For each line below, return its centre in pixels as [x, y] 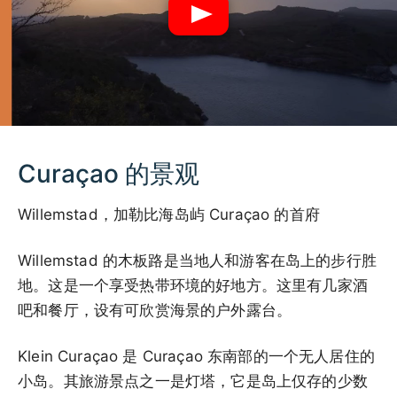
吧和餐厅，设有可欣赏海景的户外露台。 [155, 310]
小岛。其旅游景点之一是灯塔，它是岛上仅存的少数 [193, 381]
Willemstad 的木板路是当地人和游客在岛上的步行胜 [197, 260]
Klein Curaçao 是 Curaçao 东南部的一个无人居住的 [196, 356]
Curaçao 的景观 [109, 173]
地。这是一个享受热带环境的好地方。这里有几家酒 [193, 285]
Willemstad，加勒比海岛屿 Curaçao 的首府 [169, 214]
